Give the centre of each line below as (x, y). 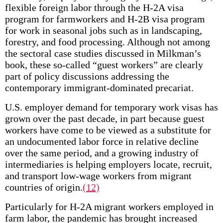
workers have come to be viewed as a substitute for (108, 130)
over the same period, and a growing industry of (102, 153)
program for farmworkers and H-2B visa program (105, 19)
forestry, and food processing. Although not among (107, 42)
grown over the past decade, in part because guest (105, 118)
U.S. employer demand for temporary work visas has (111, 107)
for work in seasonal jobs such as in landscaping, (103, 30)
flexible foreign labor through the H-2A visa (94, 7)
